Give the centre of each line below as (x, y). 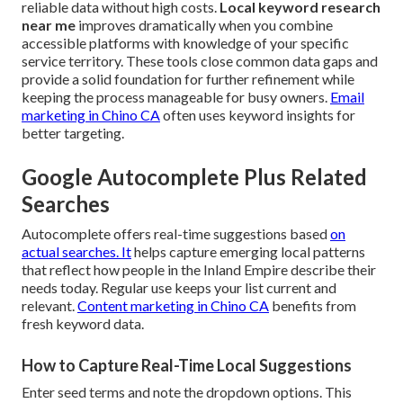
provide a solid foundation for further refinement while (188, 79)
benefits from (313, 306)
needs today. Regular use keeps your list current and (179, 288)
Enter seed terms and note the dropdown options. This (187, 392)
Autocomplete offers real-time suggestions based (176, 234)
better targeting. (73, 133)
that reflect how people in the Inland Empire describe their (199, 270)
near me (49, 25)
